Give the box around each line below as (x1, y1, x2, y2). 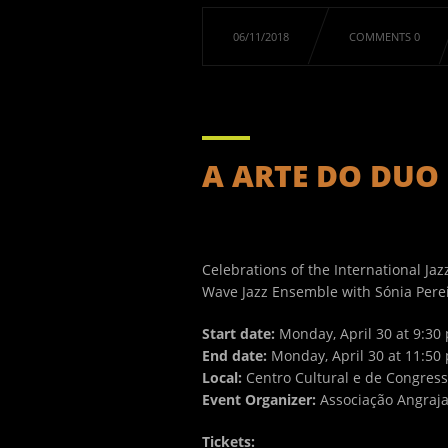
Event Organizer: (202, 390, 316, 409)
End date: (202, 346, 267, 365)
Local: (202, 368, 246, 387)
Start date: (202, 324, 275, 343)
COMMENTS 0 (349, 29, 420, 44)
